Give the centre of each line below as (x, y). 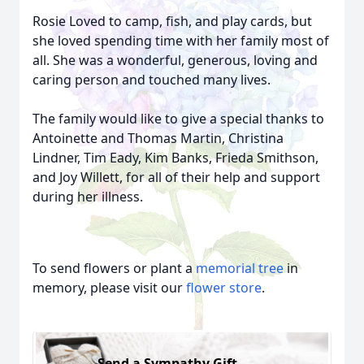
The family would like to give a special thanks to (178, 119)
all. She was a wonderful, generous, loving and (175, 60)
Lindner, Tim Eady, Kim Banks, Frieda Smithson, (175, 158)
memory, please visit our (109, 288)
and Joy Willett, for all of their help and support (176, 177)
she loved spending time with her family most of (181, 41)
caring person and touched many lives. (152, 80)
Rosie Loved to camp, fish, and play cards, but (172, 21)
